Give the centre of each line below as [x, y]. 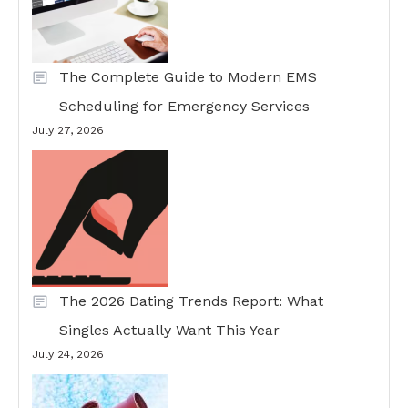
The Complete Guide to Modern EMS [188, 77]
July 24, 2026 [68, 354]
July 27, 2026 [68, 130]
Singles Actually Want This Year [169, 330]
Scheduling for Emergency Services [184, 106]
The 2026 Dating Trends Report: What [191, 301]
